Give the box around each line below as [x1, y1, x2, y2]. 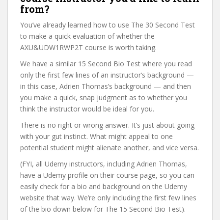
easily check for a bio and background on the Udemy [20, 182, 187, 191]
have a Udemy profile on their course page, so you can [20, 170, 194, 180]
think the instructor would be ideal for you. [20, 104, 154, 113]
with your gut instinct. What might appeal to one [20, 132, 173, 141]
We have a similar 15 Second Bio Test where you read [20, 59, 192, 68]
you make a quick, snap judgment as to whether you [20, 93, 187, 102]
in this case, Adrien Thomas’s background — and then [20, 82, 191, 91]
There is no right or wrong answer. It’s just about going [20, 120, 194, 130]
